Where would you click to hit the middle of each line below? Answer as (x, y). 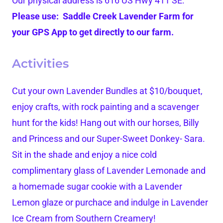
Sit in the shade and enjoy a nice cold (84, 155)
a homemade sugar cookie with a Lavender (97, 187)
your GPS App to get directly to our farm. (93, 32)
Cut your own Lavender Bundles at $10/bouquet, (107, 91)
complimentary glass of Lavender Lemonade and (109, 171)
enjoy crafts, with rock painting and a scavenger (106, 107)
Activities (40, 64)
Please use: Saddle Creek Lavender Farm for (103, 16)
